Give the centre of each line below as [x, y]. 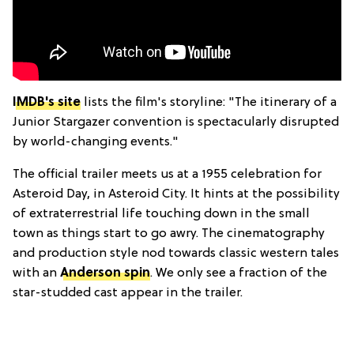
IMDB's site [47, 102]
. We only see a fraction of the [239, 273]
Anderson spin [105, 273]
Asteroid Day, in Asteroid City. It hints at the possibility [176, 194]
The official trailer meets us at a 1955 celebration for [167, 174]
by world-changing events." [96, 142]
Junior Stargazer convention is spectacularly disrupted [176, 122]
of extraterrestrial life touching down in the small [161, 214]
